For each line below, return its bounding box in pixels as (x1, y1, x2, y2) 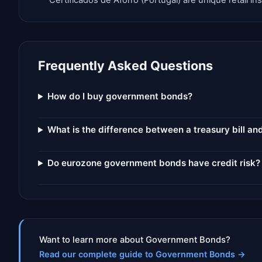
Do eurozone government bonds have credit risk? (47, 157, 261, 169)
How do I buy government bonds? (47, 91, 193, 102)
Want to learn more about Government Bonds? (39, 235, 230, 246)
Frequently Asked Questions (38, 58, 213, 74)
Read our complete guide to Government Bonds (39, 249, 235, 260)
